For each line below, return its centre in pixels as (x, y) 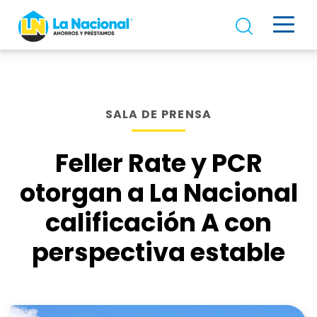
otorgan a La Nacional (158, 193)
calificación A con (158, 223)
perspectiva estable (158, 252)
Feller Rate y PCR (158, 163)
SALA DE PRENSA (158, 114)
